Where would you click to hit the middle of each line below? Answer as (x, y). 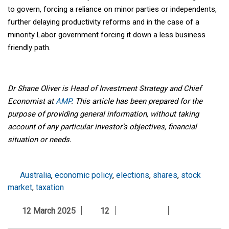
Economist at (32, 101)
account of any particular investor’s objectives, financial (102, 127)
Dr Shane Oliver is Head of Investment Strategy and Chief (105, 89)
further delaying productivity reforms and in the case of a (104, 22)
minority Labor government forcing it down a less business (107, 35)
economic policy (84, 175)
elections (133, 175)
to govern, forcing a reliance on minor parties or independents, (112, 9)
